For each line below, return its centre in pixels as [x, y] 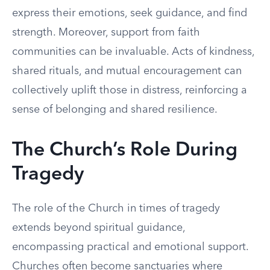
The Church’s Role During [125, 151]
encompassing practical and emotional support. [130, 247]
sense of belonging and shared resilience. [115, 110]
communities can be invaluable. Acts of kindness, [133, 52]
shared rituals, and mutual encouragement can [127, 71]
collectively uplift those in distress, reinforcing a [130, 90]
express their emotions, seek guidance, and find [130, 13]
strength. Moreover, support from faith [106, 33]
